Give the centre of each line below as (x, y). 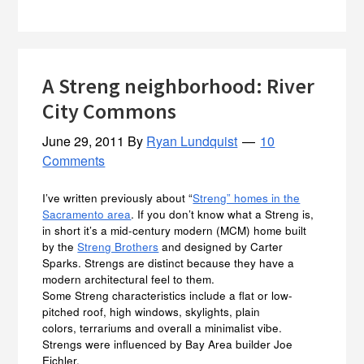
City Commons (110, 110)
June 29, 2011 (84, 141)
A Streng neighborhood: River (179, 85)
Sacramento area (87, 214)
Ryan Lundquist (192, 141)
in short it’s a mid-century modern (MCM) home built (175, 230)
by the (60, 246)
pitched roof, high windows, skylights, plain (152, 311)
